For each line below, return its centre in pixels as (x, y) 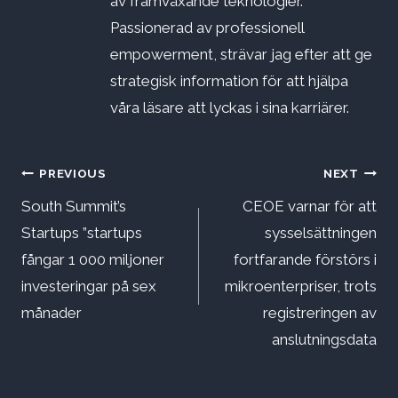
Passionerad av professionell (207, 28)
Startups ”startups (82, 233)
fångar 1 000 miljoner (93, 260)
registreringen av (320, 313)
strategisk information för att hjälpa (229, 81)
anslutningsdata (324, 340)
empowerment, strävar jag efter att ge (241, 55)
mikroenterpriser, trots (301, 287)
